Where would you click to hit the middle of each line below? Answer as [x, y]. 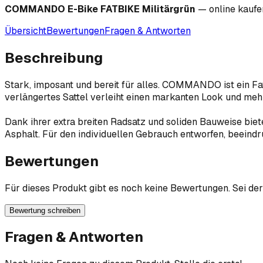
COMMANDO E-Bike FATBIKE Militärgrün [100, 9]
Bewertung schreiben [45, 210]
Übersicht [26, 31]
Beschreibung [54, 58]
